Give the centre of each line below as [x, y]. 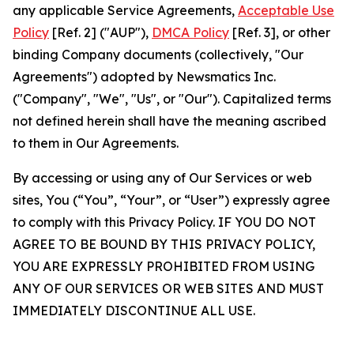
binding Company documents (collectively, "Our [158, 55]
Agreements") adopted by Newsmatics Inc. [144, 77]
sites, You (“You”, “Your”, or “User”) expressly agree [171, 200]
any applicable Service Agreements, [125, 10]
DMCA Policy [190, 32]
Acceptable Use [286, 10]
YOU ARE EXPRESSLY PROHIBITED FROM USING [164, 266]
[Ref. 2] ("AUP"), [100, 32]
